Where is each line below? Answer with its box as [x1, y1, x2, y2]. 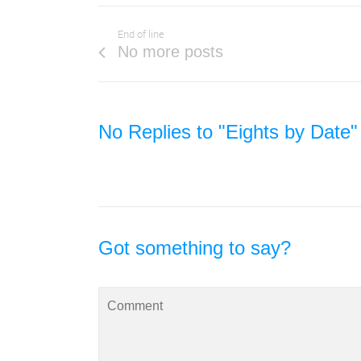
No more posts [118, 42, 223, 60]
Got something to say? [98, 236, 291, 259]
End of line [118, 27, 164, 41]
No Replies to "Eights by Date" [98, 120, 358, 143]
